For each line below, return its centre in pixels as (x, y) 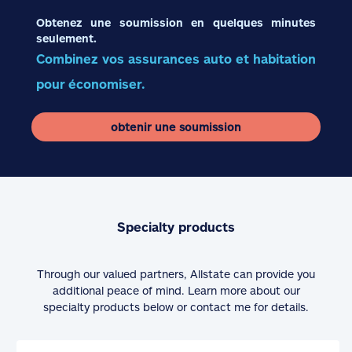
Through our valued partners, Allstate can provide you (176, 273)
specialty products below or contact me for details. (176, 306)
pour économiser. (91, 83)
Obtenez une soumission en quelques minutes (176, 22)
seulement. (66, 38)
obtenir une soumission (176, 126)
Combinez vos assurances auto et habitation (176, 58)
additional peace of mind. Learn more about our (176, 290)
